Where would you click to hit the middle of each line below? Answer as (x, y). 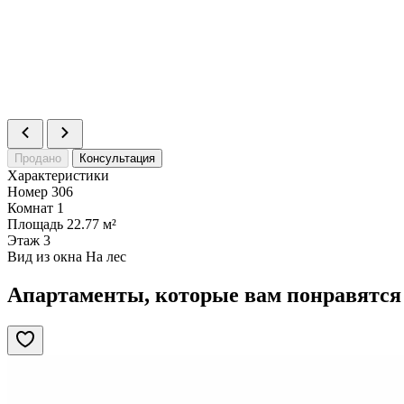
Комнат (30, 207)
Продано (38, 158)
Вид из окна (45, 256)
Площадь (35, 224)
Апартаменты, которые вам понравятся (204, 294)
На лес (106, 256)
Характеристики (58, 175)
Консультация (117, 158)
